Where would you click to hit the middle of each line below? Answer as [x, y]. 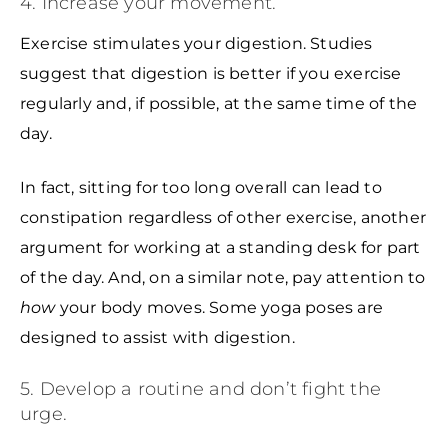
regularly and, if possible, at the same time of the [219, 104]
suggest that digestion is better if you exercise [211, 74]
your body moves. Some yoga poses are [221, 308]
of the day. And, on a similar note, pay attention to [223, 278]
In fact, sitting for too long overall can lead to [201, 188]
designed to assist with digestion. [159, 338]
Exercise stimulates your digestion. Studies [196, 44]
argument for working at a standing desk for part [220, 248]
